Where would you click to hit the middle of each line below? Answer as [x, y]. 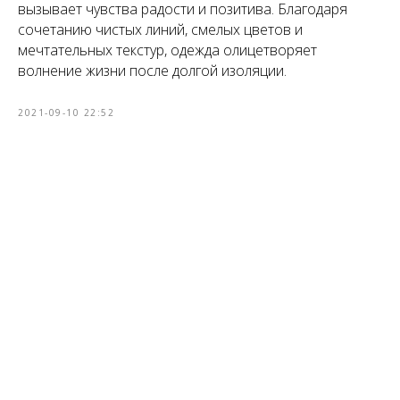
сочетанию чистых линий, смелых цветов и [160, 30]
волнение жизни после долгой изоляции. [152, 71]
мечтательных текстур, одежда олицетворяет [167, 50]
